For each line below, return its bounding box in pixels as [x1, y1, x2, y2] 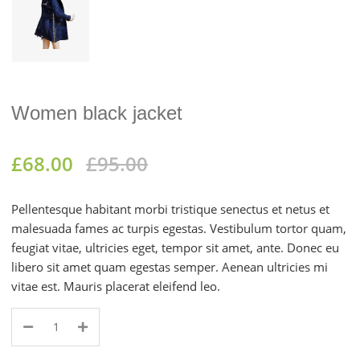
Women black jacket [11, 101, 182, 124]
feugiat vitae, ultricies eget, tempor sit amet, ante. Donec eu [11, 239, 339, 256]
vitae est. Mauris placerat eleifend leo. [11, 277, 220, 294]
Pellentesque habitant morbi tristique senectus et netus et [11, 200, 329, 217]
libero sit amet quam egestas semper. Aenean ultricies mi [11, 258, 328, 275]
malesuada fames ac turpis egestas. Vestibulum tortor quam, [11, 219, 346, 236]
